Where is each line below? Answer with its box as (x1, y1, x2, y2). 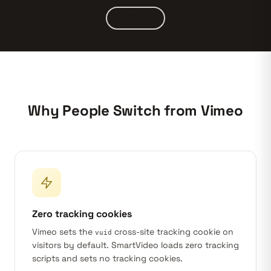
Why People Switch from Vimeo (28, 101, 243, 120)
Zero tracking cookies (32, 207, 132, 220)
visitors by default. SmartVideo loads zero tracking (32, 240, 239, 250)
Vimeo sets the (32, 226, 95, 237)
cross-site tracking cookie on (112, 226, 233, 237)
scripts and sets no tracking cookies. (32, 253, 183, 264)
